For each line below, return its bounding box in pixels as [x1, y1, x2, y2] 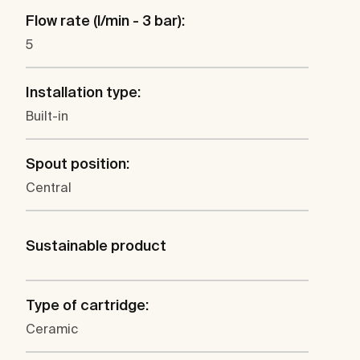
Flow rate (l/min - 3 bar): [26, 12, 185, 30]
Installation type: [26, 84, 141, 101]
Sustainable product [26, 237, 166, 255]
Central [26, 180, 72, 195]
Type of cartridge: [26, 297, 149, 314]
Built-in [26, 108, 68, 124]
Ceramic [26, 321, 78, 337]
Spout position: [26, 155, 129, 173]
